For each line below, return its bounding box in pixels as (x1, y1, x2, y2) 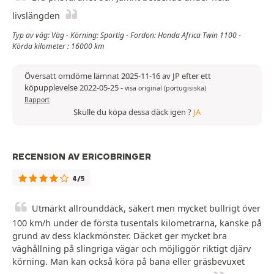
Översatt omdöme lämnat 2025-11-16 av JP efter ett (24, 70, 211, 82)
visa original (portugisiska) (125, 84, 206, 93)
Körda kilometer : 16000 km (12, 41, 105, 52)
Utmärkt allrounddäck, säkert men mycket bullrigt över (32, 202, 261, 215)
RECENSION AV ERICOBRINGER (12, 151, 151, 163)
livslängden (12, 10, 60, 22)
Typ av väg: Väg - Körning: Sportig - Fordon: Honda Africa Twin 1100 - (12, 30, 241, 41)
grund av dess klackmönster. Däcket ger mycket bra (12, 230, 227, 242)
